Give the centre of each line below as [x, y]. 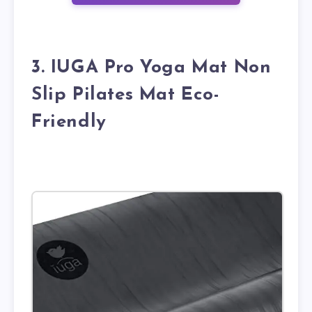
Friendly [69, 123]
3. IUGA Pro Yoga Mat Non [151, 68]
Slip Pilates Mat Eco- [126, 95]
